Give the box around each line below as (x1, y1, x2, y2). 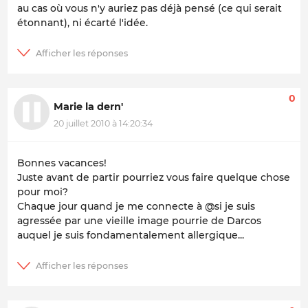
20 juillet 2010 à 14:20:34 (54, 118, 153, 129)
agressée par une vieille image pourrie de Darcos (17, 214, 261, 228)
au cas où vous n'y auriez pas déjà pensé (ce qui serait (17, 2, 282, 15)
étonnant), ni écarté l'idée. (17, 16, 148, 30)
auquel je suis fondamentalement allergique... (17, 229, 244, 242)
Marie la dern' (54, 100, 123, 113)
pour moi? (17, 186, 68, 199)
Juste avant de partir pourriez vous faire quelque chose (17, 171, 290, 184)
